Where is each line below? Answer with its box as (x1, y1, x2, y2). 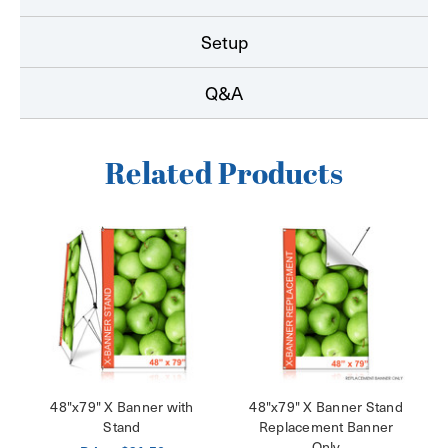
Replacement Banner (258, 415, 394, 437)
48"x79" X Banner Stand (249, 395, 403, 417)
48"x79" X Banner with (50, 395, 194, 417)
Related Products (105, 153, 343, 198)
